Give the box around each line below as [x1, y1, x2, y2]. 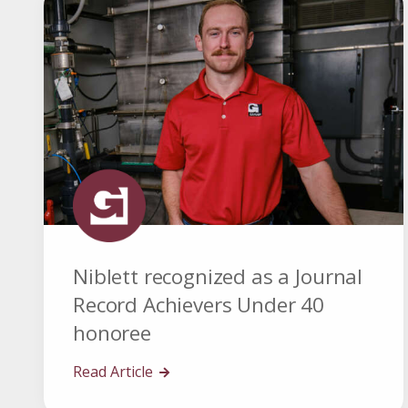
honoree [73, 319, 151, 348]
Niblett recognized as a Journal [73, 262, 363, 291]
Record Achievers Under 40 [73, 291, 324, 320]
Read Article [73, 362, 157, 382]
